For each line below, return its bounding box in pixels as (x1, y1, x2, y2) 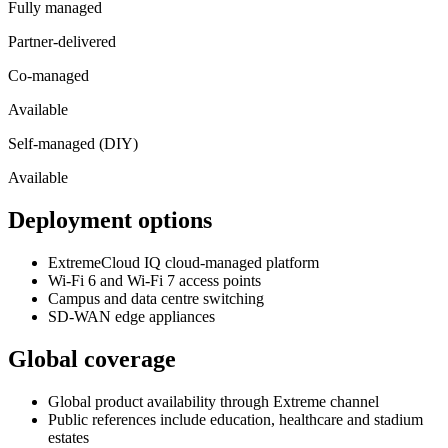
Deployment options (8, 207, 212, 234)
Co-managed (8, 67, 89, 85)
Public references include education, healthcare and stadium (48, 410, 423, 428)
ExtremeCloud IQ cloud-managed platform (48, 253, 319, 271)
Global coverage (8, 345, 176, 372)
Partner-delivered (8, 33, 116, 51)
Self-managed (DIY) (8, 135, 138, 153)
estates (48, 428, 89, 446)
